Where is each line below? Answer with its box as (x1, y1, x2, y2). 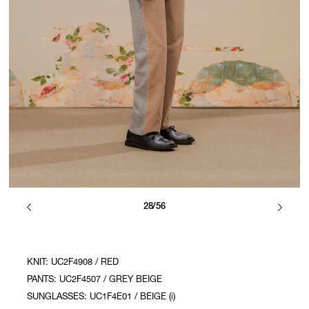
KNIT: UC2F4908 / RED (27, 258, 119, 268)
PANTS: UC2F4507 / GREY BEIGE (27, 275, 163, 285)
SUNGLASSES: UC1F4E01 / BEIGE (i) (27, 292, 176, 302)
